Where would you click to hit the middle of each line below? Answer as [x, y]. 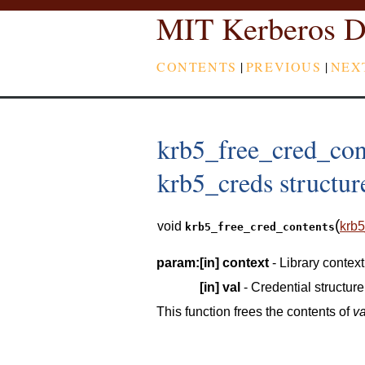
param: [178, 263]
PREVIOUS [284, 66]
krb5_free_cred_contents [260, 227]
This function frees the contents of [255, 312]
